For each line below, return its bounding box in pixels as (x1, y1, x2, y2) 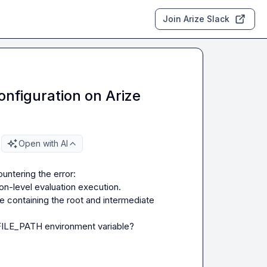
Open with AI (18, 138, 68, 148)
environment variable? (42, 221, 134, 232)
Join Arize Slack (163, 14, 230, 24)
